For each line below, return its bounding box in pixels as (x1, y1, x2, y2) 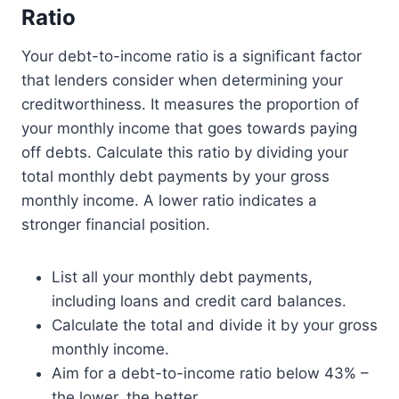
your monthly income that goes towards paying (21, 119, 357, 138)
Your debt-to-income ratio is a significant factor (21, 47, 362, 66)
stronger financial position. (21, 216, 210, 234)
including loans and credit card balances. (52, 292, 346, 311)
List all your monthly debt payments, (52, 268, 313, 287)
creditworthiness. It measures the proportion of (21, 95, 359, 114)
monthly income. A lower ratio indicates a (21, 191, 317, 210)
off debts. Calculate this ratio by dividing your (21, 143, 348, 162)
